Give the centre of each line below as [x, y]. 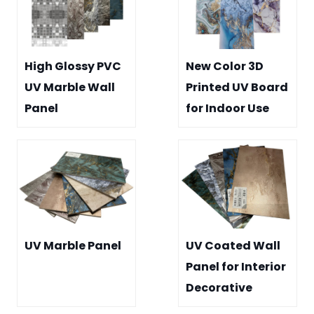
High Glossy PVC [73, 67]
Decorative [219, 288]
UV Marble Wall [70, 88]
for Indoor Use [227, 109]
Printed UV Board [237, 88]
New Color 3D [225, 67]
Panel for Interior [236, 267]
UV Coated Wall [233, 246]
